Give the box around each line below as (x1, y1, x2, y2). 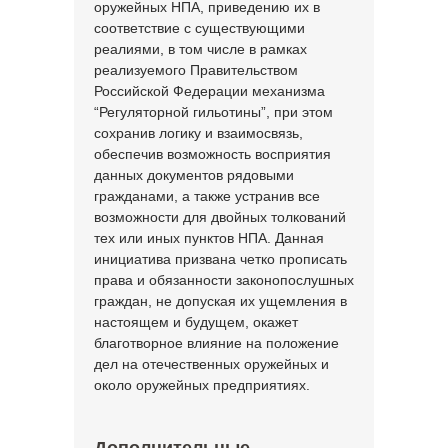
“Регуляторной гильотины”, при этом (94, 104, 333, 120)
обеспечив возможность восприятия (94, 146, 331, 162)
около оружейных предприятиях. (94, 377, 310, 393)
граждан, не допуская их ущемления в (94, 293, 347, 309)
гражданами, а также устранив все (94, 188, 320, 204)
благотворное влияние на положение (94, 335, 339, 351)
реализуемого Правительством (94, 62, 298, 78)
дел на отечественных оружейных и (94, 356, 329, 372)
